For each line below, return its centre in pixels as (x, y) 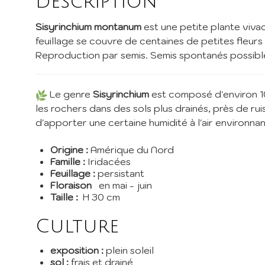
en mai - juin (124, 185)
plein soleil (130, 251)
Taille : (64, 197)
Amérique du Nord (131, 150)
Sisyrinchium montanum (90, 27)
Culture (77, 227)
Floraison (72, 185)
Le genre (70, 94)
